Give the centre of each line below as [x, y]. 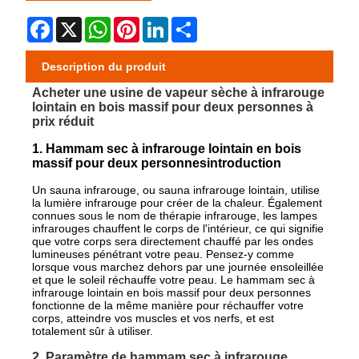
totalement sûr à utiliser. [93, 331]
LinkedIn [193, 22]
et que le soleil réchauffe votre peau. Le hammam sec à [174, 279]
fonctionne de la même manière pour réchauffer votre [168, 305]
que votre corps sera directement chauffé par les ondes [173, 241]
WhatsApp [141, 22]
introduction [244, 163]
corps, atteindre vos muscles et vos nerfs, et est [153, 318]
